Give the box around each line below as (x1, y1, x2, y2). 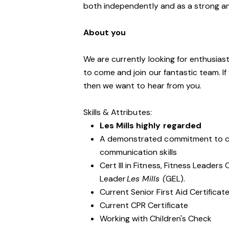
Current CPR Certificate (100, 200, 189, 211)
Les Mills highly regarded (100, 120, 202, 131)
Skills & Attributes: (83, 107, 152, 118)
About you (83, 27, 126, 38)
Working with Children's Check (100, 213, 212, 224)
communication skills (100, 147, 177, 157)
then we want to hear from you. (83, 80, 201, 91)
